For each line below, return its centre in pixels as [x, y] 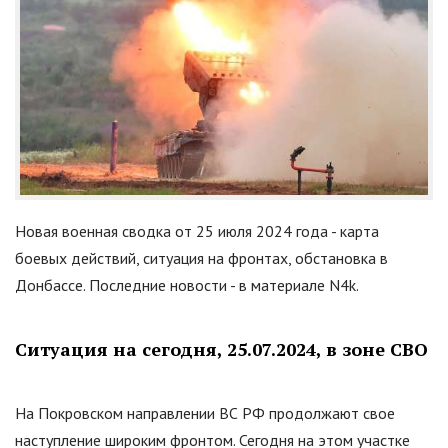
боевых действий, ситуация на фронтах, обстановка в [201, 258]
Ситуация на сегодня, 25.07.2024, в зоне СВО [221, 349]
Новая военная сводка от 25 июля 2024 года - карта [197, 231]
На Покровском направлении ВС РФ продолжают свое [205, 413]
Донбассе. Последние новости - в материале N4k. [187, 285]
